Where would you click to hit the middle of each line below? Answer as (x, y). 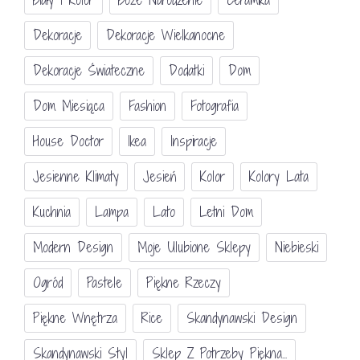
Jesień (160, 177)
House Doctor (68, 141)
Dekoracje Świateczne (89, 71)
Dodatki (186, 71)
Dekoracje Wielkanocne (166, 35)
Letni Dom (226, 212)
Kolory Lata (279, 177)
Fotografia (215, 106)
